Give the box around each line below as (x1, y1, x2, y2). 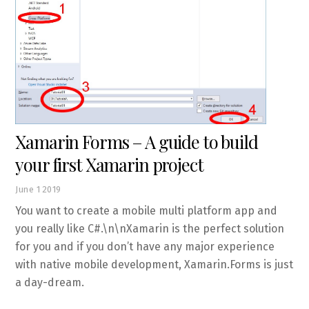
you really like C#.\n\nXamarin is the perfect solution (15, 222, 285, 236)
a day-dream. (15, 276, 85, 290)
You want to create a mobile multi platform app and (15, 204, 278, 218)
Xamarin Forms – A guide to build (15, 130, 258, 154)
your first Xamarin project (15, 152, 203, 177)
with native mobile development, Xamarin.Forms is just (15, 258, 294, 272)
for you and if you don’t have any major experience (15, 240, 275, 254)
